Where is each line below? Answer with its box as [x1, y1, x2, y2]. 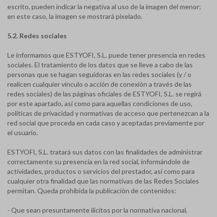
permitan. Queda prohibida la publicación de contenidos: [7, 186, 176, 195]
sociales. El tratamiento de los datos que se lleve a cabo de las [7, 61, 193, 69]
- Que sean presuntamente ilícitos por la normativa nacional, [7, 206, 187, 214]
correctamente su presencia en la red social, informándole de [7, 157, 190, 166]
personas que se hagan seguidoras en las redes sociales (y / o [7, 70, 191, 78]
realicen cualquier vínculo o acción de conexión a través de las [7, 80, 192, 88]
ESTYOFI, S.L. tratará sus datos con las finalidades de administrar [7, 148, 202, 156]
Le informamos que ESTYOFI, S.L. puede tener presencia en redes [7, 51, 205, 59]
